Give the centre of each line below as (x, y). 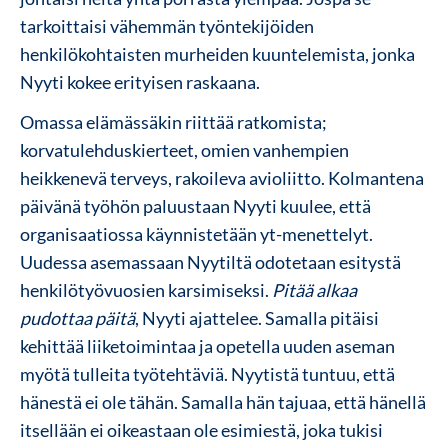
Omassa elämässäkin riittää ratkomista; (173, 121)
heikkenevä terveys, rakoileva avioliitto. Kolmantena (222, 177)
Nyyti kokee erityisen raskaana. (140, 81)
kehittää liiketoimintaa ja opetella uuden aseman (207, 345)
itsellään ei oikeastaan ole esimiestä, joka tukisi (201, 429)
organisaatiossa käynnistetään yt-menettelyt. (196, 233)
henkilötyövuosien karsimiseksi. (146, 289)
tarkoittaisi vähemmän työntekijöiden (167, 25)
